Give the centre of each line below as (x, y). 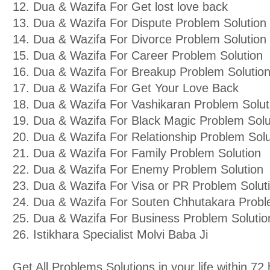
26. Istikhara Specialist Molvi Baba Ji (110, 234)
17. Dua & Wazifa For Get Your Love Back (126, 88)
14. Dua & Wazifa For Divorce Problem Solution (140, 39)
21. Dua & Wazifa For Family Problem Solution (137, 153)
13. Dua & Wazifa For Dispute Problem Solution (140, 23)
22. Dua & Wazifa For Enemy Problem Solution (138, 169)
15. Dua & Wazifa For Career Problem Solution (138, 55)
